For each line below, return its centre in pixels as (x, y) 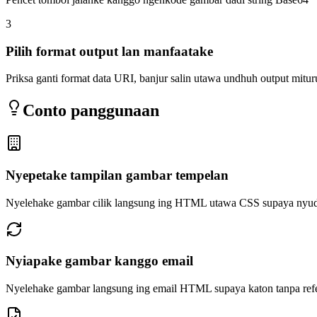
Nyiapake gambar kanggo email (99, 261)
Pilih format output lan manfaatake (109, 51)
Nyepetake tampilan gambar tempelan (117, 175)
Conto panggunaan (91, 111)
